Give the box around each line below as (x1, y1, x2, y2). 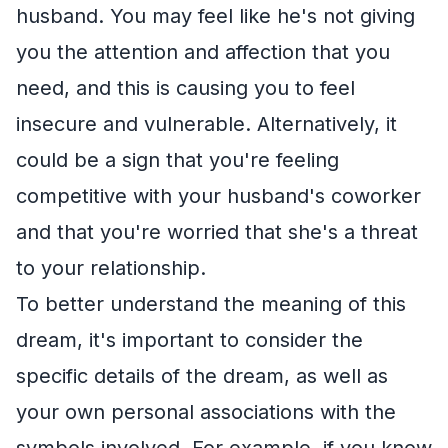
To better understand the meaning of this (16, 291, 406, 316)
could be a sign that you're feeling (16, 147, 339, 172)
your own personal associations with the (16, 399, 396, 424)
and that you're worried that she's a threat (16, 219, 418, 244)
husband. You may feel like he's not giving (16, 3, 415, 28)
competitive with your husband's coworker (16, 183, 421, 208)
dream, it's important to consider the (16, 327, 363, 352)
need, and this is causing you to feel (16, 75, 355, 100)
